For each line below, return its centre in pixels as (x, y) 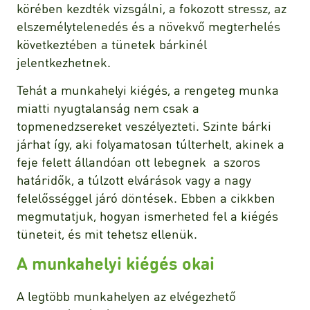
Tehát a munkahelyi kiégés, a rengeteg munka (148, 90)
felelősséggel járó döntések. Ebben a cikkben (146, 198)
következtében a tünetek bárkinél (112, 44)
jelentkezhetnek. (65, 62)
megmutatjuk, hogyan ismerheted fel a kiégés (147, 216)
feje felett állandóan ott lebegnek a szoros (138, 162)
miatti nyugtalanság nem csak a (108, 108)
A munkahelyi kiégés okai (116, 263)
